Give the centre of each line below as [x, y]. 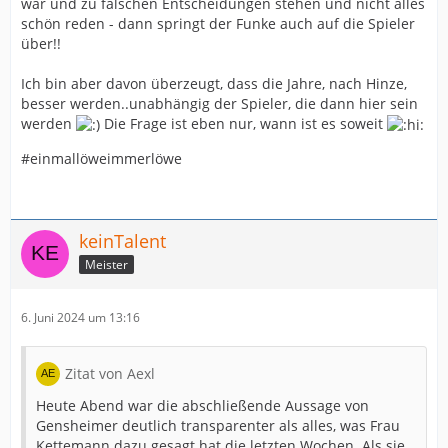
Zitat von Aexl [110, 374]
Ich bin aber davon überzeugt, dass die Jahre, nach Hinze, [214, 83]
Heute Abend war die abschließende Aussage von [202, 406]
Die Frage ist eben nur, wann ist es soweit [243, 123]
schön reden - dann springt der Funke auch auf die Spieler [218, 23]
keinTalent [122, 241]
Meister [106, 264]
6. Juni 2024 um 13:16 [80, 318]
